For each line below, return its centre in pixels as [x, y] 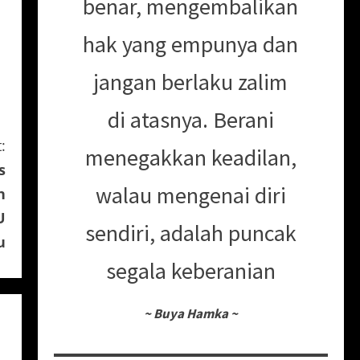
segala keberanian [190, 270]
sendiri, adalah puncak [190, 233]
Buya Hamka [190, 313]
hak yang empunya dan [191, 44]
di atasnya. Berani [190, 119]
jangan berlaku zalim [191, 82]
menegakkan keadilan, [190, 157]
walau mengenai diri [190, 195]
